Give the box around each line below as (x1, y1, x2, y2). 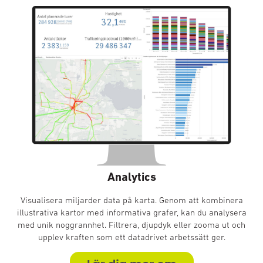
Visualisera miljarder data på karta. (20, 195, 159, 205)
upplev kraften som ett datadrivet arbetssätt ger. (38, 232, 225, 242)
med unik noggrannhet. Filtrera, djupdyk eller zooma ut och (18, 220, 245, 230)
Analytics (107, 170, 156, 184)
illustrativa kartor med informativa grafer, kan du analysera (16, 207, 247, 217)
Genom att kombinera (159, 195, 243, 205)
